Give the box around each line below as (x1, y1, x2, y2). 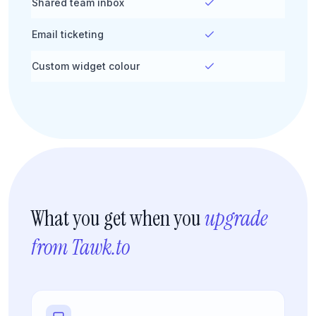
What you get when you (31, 204, 205, 232)
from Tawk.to (31, 233, 130, 261)
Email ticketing (32, 28, 104, 40)
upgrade (205, 204, 267, 232)
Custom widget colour (32, 59, 140, 72)
